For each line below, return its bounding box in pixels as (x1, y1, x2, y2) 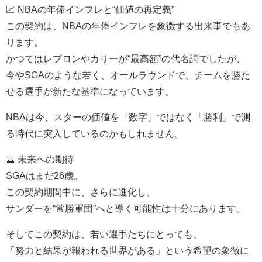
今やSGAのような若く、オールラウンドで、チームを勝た (6, 70, 250, 80)
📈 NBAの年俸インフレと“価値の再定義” (6, 4, 174, 14)
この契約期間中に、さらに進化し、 (6, 187, 156, 196)
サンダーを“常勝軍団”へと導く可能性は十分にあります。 (6, 203, 246, 213)
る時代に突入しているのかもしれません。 (6, 128, 184, 138)
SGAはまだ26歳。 (6, 170, 83, 180)
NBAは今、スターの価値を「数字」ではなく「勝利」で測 (6, 112, 250, 122)
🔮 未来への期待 (6, 154, 74, 164)
